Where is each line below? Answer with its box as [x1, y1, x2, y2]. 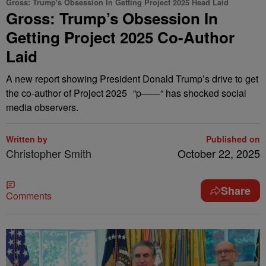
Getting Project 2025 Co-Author [6, 26, 235, 48]
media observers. [6, 100, 78, 114]
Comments [6, 189, 52, 202]
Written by [6, 133, 47, 145]
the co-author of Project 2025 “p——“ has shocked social [6, 86, 246, 100]
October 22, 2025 [178, 145, 260, 161]
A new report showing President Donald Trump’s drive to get [6, 72, 258, 85]
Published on [206, 133, 260, 145]
